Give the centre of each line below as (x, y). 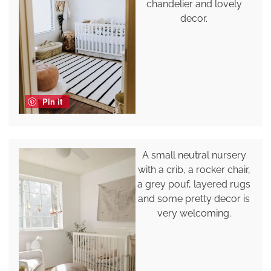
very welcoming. (194, 214)
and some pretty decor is (194, 199)
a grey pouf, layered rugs (194, 184)
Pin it (52, 102)
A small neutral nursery (194, 155)
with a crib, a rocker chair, (194, 170)
